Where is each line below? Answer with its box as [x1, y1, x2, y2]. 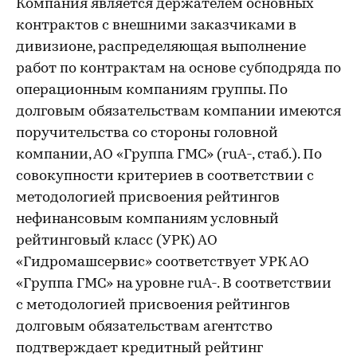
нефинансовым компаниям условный [16, 212, 279, 227]
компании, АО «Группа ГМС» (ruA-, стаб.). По [16, 147, 322, 163]
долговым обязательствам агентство [16, 320, 273, 335]
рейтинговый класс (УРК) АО [16, 233, 218, 249]
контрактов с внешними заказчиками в [16, 18, 296, 33]
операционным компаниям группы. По [16, 83, 288, 98]
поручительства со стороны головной [16, 126, 278, 141]
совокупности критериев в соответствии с [16, 169, 314, 184]
